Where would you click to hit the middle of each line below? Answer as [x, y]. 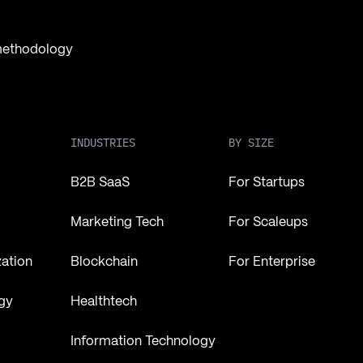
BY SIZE [251, 143]
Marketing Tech [117, 223]
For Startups [266, 183]
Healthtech [103, 302]
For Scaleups [268, 223]
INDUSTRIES [102, 143]
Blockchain [104, 263]
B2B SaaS [100, 183]
